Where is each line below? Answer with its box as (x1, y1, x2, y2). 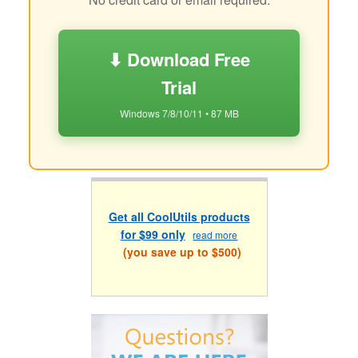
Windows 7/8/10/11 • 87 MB (119, 105, 239, 120)
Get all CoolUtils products (108, 209, 250, 225)
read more (193, 228, 238, 242)
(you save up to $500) (117, 244, 241, 261)
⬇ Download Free (108, 46, 250, 72)
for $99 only (120, 226, 185, 243)
